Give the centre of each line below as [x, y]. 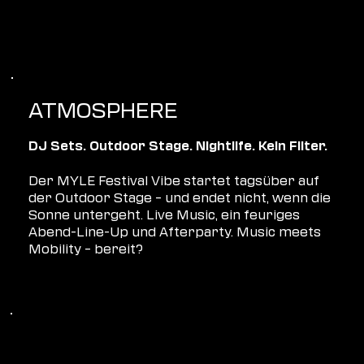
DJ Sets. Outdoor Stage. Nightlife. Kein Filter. [178, 146]
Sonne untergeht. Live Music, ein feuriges [165, 214]
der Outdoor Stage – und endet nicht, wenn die [180, 197]
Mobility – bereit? [86, 248]
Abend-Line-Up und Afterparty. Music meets [175, 231]
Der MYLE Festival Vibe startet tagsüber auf [174, 180]
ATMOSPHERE [103, 108]
